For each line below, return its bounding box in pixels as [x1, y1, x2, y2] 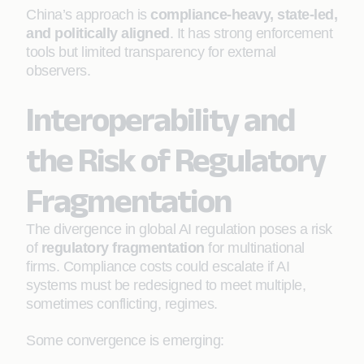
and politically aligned [26, 25, 170, 41]
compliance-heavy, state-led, [150, 6, 337, 23]
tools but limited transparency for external [26, 44, 276, 60]
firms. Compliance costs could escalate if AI [26, 258, 289, 275]
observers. [26, 63, 90, 79]
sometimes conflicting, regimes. [26, 296, 218, 312]
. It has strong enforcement [169, 25, 332, 41]
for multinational [204, 240, 305, 256]
